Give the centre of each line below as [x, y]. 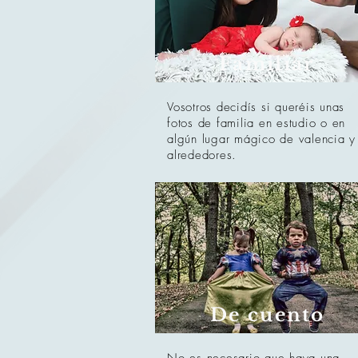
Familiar [267, 64]
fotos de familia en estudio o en [256, 123]
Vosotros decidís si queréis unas [256, 107]
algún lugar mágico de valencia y [261, 139]
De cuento [268, 315]
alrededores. [202, 155]
